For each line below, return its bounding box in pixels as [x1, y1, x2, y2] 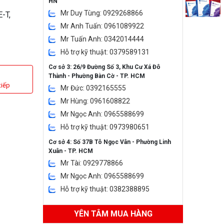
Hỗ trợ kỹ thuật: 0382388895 [60, 185, 149, 193]
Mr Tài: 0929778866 [60, 159, 123, 167]
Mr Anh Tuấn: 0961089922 [60, 22, 144, 30]
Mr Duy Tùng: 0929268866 [60, 9, 143, 17]
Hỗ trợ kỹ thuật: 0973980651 [60, 123, 149, 131]
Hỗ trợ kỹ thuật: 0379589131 [60, 48, 149, 56]
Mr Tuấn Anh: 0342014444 [60, 35, 144, 43]
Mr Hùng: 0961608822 [60, 97, 130, 105]
